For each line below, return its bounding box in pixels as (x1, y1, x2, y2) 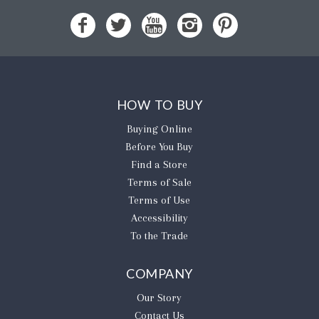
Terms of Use (128, 193, 191, 206)
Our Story (137, 291, 182, 304)
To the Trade (130, 229, 189, 242)
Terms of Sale (127, 175, 192, 189)
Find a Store (131, 157, 188, 171)
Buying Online (126, 122, 192, 135)
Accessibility (130, 211, 188, 224)
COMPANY (126, 265, 193, 281)
